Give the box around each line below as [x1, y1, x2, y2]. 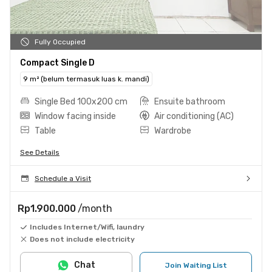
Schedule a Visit [35, 174, 91, 183]
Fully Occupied [35, 37, 86, 46]
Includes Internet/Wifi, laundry [30, 222, 144, 231]
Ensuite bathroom [154, 96, 225, 107]
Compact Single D [20, 57, 95, 68]
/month [78, 202, 112, 214]
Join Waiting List [165, 260, 227, 270]
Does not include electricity [30, 234, 135, 243]
